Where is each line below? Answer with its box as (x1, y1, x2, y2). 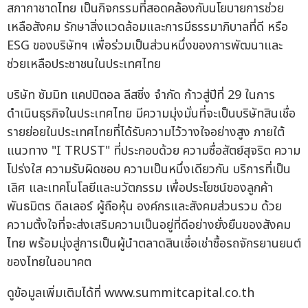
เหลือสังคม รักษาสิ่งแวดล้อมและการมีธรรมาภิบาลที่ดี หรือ (7, 18, 288, 37)
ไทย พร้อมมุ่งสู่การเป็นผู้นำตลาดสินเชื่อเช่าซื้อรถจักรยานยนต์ (7, 234, 301, 254)
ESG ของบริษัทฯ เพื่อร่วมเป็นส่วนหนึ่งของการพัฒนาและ (7, 36, 283, 56)
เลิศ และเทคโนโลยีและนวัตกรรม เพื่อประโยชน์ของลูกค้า (7, 179, 273, 198)
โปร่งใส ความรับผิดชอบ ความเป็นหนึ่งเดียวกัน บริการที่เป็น (7, 160, 291, 179)
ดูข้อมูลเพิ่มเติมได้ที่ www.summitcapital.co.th (7, 284, 254, 303)
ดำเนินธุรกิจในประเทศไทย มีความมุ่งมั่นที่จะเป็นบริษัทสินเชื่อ (7, 104, 296, 124)
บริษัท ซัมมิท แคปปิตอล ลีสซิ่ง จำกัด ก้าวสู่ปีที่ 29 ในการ (7, 86, 275, 105)
